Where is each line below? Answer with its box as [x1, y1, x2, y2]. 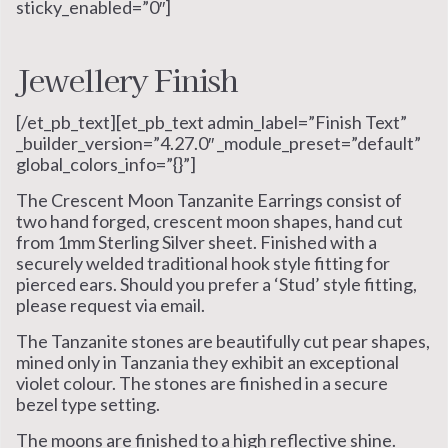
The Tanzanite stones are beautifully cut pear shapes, [16, 330, 430, 353]
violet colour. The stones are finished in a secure [16, 372, 388, 395]
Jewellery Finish [16, 57, 237, 102]
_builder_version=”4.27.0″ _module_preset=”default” [16, 131, 421, 154]
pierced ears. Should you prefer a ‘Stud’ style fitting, [16, 272, 417, 295]
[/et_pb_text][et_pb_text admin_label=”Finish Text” [16, 110, 407, 133]
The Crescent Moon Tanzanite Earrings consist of [16, 188, 402, 211]
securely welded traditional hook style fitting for [16, 251, 390, 274]
